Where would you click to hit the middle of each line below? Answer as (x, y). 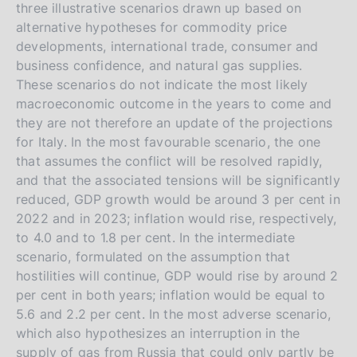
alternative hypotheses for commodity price (152, 27)
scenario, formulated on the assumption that (153, 256)
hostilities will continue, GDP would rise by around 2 (177, 275)
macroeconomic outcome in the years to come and (174, 103)
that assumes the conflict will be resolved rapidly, (169, 161)
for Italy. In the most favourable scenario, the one (169, 141)
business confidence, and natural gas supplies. (159, 65)
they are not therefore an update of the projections (175, 122)
